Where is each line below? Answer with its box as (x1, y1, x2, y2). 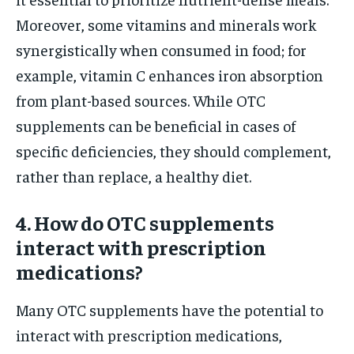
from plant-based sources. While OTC (16, 89, 265, 110)
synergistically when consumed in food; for (16, 39, 307, 59)
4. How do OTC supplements (16, 209, 274, 235)
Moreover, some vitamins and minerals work (16, 13, 317, 34)
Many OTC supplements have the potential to (16, 299, 323, 319)
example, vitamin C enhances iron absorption (16, 64, 323, 85)
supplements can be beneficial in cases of (16, 115, 296, 135)
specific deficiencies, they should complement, (16, 140, 331, 160)
